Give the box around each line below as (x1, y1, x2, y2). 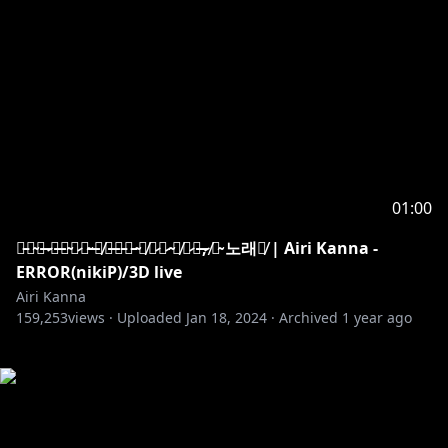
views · (68, 308, 113, 327)
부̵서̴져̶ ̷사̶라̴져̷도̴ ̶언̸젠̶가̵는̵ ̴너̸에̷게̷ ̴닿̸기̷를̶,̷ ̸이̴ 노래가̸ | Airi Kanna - (16, 237, 378, 259)
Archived (279, 308, 338, 327)
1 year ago (342, 308, 412, 327)
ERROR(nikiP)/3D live (16, 261, 182, 283)
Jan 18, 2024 (186, 308, 267, 327)
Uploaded (117, 308, 182, 327)
